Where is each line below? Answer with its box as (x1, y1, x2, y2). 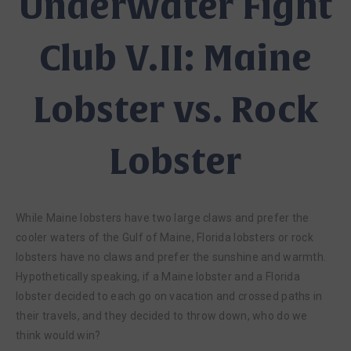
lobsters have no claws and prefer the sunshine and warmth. (16, 251, 327, 263)
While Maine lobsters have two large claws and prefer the (16, 212, 309, 224)
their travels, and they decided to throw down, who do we (16, 309, 308, 322)
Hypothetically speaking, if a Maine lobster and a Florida (16, 270, 300, 283)
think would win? (16, 329, 101, 342)
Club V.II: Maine (38, 37, 313, 81)
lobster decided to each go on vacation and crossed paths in (16, 290, 323, 302)
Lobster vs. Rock (32, 89, 319, 133)
